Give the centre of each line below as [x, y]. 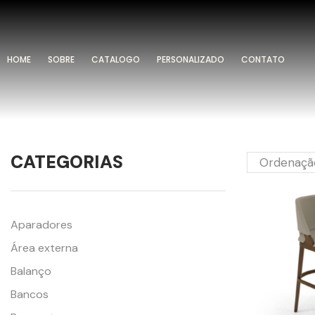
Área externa [44, 248]
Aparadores [41, 225]
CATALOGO [116, 60]
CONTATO [263, 60]
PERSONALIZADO [191, 60]
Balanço [31, 271]
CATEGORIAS [67, 162]
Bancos [30, 295]
